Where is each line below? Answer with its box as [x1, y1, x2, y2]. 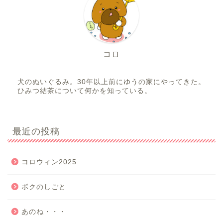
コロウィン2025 [21, 158, 77, 166]
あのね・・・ [21, 208, 66, 216]
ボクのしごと [21, 183, 66, 191]
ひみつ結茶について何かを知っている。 [17, 87, 152, 95]
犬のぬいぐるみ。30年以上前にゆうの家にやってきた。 [17, 78, 206, 86]
